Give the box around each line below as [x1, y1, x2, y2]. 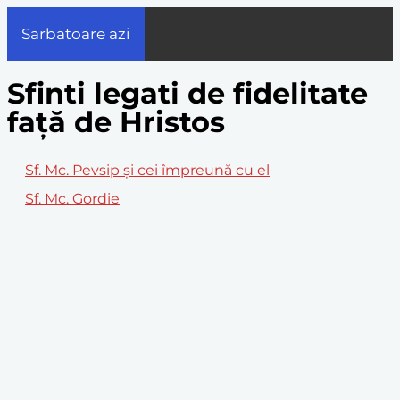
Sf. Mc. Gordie [25, 189, 120, 207]
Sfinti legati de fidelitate [7, 76, 368, 112]
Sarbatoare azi [21, 25, 130, 43]
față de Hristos [7, 104, 225, 140]
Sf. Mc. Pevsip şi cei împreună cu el [25, 161, 270, 179]
